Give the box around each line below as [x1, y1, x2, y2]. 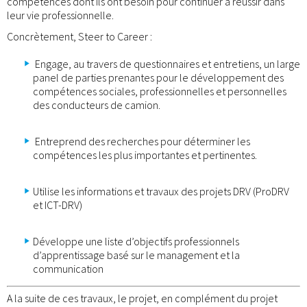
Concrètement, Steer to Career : [7, 29, 152, 44]
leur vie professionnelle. [7, 8, 114, 22]
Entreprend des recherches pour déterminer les [33, 134, 250, 149]
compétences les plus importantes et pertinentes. [33, 148, 259, 162]
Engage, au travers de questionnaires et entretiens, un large [33, 57, 300, 71]
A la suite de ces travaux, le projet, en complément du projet [7, 291, 278, 305]
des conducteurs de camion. [33, 98, 162, 112]
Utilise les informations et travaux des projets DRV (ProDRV [33, 184, 289, 199]
